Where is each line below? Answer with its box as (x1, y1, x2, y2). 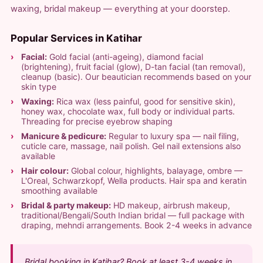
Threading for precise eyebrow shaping (21, 116, 173, 126)
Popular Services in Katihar (10, 32, 142, 44)
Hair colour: (21, 165, 69, 176)
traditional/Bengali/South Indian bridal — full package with (21, 210, 244, 220)
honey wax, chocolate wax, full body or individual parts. (21, 106, 235, 116)
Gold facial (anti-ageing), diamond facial (46, 51, 203, 62)
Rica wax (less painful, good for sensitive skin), (53, 96, 235, 106)
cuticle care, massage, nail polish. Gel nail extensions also (21, 140, 241, 151)
